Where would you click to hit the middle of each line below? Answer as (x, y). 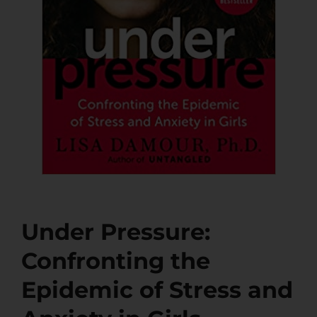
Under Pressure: (116, 231)
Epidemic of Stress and (157, 289)
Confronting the (116, 260)
